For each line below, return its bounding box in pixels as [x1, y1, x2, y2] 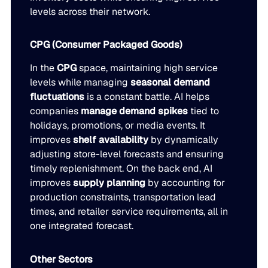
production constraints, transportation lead [30, 191, 217, 204]
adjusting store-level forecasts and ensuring [30, 148, 224, 161]
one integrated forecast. [30, 220, 134, 233]
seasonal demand [130, 76, 211, 89]
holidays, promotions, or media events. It [30, 119, 206, 132]
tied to [188, 105, 220, 118]
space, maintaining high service [77, 62, 218, 75]
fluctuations [30, 90, 85, 103]
